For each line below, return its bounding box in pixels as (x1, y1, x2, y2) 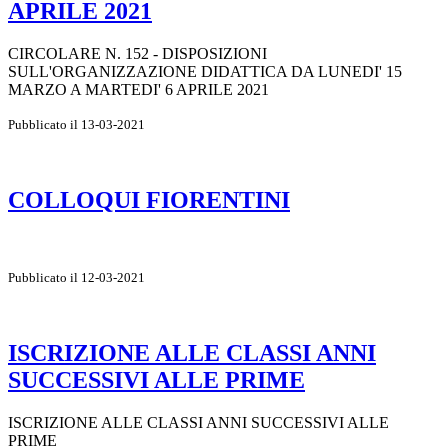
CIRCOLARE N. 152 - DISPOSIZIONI (8, 45, 267, 63)
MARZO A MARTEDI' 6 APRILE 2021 (8, 81, 269, 99)
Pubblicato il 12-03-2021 (8, 270, 145, 285)
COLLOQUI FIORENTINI (8, 187, 290, 214)
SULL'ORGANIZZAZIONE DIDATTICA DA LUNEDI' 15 (8, 63, 402, 81)
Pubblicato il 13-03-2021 (8, 117, 145, 133)
